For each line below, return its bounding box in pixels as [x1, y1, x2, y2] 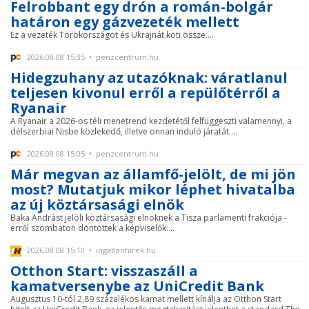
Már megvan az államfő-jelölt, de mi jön [10, 165, 296, 183]
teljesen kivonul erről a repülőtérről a [10, 83, 281, 102]
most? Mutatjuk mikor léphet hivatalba [10, 180, 295, 199]
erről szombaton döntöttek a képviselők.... [10, 222, 175, 234]
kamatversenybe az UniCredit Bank [10, 277, 264, 295]
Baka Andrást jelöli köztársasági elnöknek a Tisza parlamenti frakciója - [10, 212, 287, 223]
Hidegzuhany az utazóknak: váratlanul [10, 68, 288, 87]
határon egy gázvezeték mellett [10, 12, 239, 31]
